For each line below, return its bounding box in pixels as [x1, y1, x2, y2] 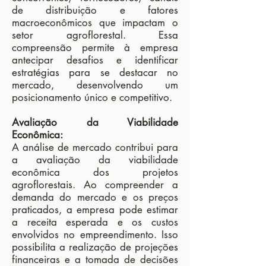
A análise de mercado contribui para [12, 141, 178, 154]
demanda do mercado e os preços [12, 191, 178, 204]
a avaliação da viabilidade [12, 153, 178, 166]
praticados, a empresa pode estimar [12, 203, 178, 216]
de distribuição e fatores [12, 4, 178, 17]
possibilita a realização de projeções [12, 240, 178, 254]
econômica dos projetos [12, 166, 178, 179]
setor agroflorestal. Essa [12, 28, 178, 42]
